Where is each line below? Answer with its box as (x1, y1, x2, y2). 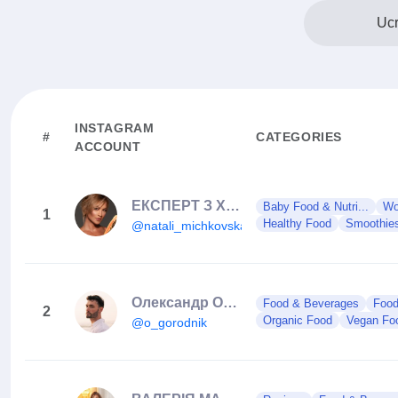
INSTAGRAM (75, 121, 155, 135)
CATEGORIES (256, 130, 342, 144)
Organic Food (263, 314, 332, 327)
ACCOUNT (75, 139, 141, 154)
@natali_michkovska (131, 218, 247, 233)
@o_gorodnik (131, 314, 207, 330)
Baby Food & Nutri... (263, 200, 369, 213)
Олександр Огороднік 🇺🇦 (223, 294, 237, 310)
